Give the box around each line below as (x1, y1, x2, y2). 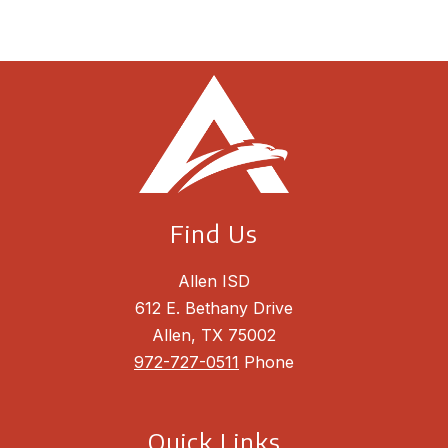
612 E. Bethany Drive (135, 297, 293, 318)
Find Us (170, 217, 258, 248)
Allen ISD (178, 270, 250, 291)
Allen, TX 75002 (152, 324, 276, 345)
